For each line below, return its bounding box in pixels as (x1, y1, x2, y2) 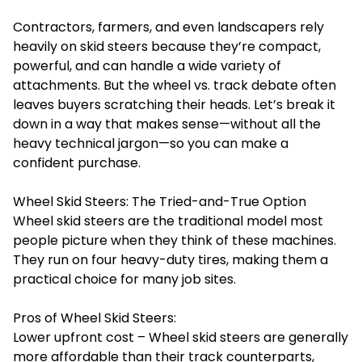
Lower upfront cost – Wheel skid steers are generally (13, 328, 348, 347)
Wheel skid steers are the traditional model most (13, 212, 323, 230)
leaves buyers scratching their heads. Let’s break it (13, 95, 335, 114)
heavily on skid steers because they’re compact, (13, 37, 321, 56)
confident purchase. (13, 154, 141, 172)
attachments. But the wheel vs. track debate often (13, 76, 336, 95)
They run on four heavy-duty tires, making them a (13, 250, 328, 269)
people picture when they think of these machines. (13, 231, 336, 250)
